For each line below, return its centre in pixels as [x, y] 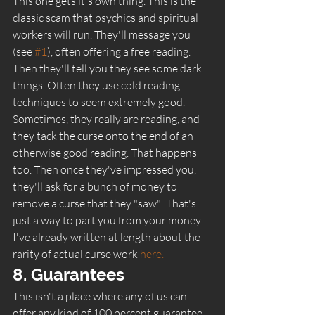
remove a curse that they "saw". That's [105, 203]
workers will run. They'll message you [103, 34]
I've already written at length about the [108, 237]
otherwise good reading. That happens [106, 152]
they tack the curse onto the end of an [104, 135]
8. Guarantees [71, 274]
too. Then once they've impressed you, [105, 169]
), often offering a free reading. [120, 51]
